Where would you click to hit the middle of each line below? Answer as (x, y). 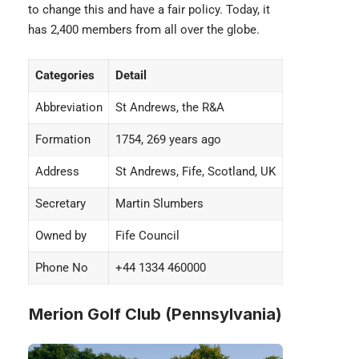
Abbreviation (69, 108)
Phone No (61, 268)
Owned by (61, 236)
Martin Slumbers (159, 204)
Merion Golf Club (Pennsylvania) (155, 315)
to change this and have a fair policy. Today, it (149, 10)
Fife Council (147, 236)
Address (57, 172)
